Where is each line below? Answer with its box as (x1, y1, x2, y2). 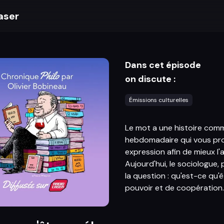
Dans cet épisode (124, 59, 201, 71)
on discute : (124, 73, 175, 85)
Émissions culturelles (128, 96, 188, 104)
